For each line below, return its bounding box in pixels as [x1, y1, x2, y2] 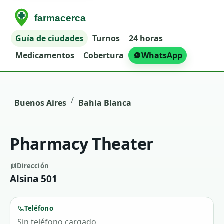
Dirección [16, 161, 49, 170]
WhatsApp [141, 50, 183, 61]
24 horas [129, 33, 163, 44]
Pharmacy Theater [10, 133, 154, 154]
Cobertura [83, 50, 124, 61]
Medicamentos [15, 50, 75, 61]
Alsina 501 [10, 172, 57, 185]
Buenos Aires [14, 97, 66, 108]
